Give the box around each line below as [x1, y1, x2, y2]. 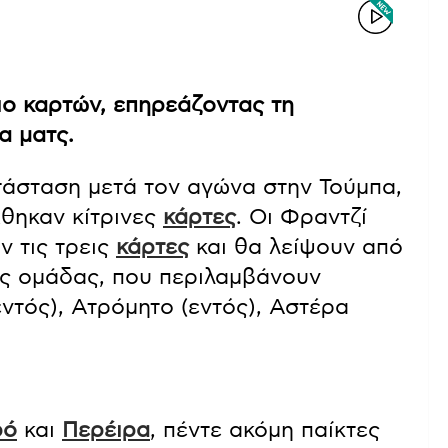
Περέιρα [62, 418, 150, 441]
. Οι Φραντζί [236, 205, 367, 228]
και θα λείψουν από [189, 235, 403, 258]
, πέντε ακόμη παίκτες [150, 418, 380, 441]
